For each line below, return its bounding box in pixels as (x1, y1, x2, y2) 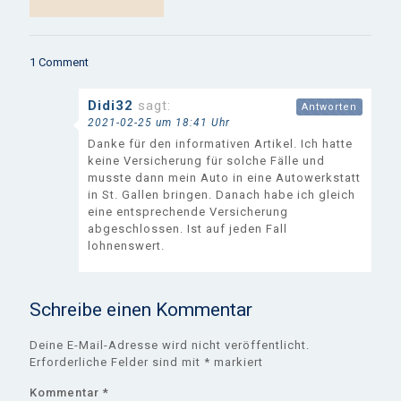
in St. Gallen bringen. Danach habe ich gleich (88, 187, 355, 201)
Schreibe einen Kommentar (30, 298, 252, 320)
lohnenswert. (88, 238, 165, 252)
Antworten (302, 100, 357, 113)
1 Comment (30, 55, 89, 69)
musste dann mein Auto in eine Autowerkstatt (88, 170, 361, 184)
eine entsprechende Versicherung (88, 204, 288, 218)
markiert (210, 354, 263, 369)
